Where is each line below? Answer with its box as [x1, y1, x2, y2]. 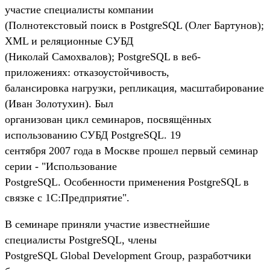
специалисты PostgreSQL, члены [5, 233, 157, 246]
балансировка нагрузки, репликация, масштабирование [5, 81, 264, 94]
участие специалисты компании [5, 3, 154, 16]
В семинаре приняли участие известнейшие [5, 218, 210, 230]
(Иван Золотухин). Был [5, 97, 113, 110]
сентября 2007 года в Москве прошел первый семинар [5, 144, 258, 157]
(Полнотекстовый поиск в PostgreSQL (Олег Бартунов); [5, 19, 264, 31]
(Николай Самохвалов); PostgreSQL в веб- [5, 50, 201, 63]
